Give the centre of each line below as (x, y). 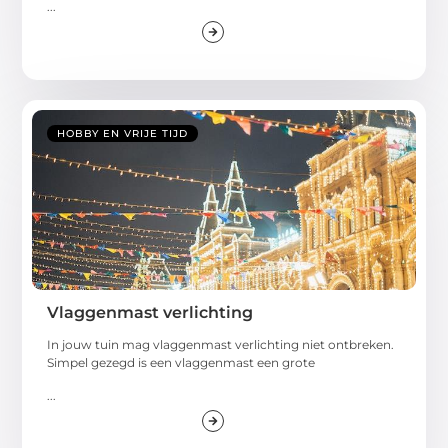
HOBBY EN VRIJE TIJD (123, 134)
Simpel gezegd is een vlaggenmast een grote (181, 363)
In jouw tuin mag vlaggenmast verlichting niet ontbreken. (221, 345)
